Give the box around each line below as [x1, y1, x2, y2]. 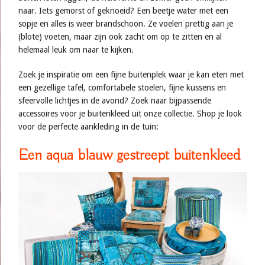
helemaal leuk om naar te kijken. [18, 45, 134, 55]
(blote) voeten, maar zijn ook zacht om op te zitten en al [18, 32, 222, 42]
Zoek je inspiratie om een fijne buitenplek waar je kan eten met [18, 70, 244, 80]
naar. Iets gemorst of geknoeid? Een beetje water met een [18, 6, 228, 16]
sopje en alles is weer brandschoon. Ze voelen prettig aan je [18, 19, 233, 29]
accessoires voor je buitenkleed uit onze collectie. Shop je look [18, 109, 242, 119]
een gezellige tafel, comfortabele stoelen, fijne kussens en [18, 83, 226, 93]
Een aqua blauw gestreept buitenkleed [18, 146, 240, 166]
